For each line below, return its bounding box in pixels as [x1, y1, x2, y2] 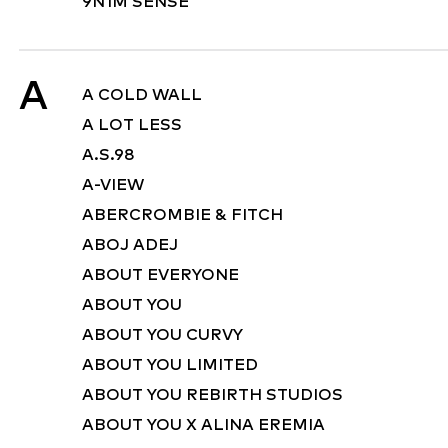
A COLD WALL [82, 85, 202, 105]
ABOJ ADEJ [82, 235, 178, 255]
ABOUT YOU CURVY [82, 325, 243, 345]
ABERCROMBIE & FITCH [82, 205, 283, 225]
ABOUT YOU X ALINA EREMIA [82, 415, 325, 435]
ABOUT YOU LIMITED [82, 355, 258, 375]
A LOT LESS [82, 115, 182, 135]
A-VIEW [82, 175, 144, 195]
